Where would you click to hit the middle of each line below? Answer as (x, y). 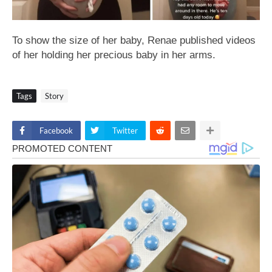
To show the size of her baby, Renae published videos (134, 40)
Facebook (56, 130)
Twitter (125, 130)
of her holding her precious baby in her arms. (114, 54)
